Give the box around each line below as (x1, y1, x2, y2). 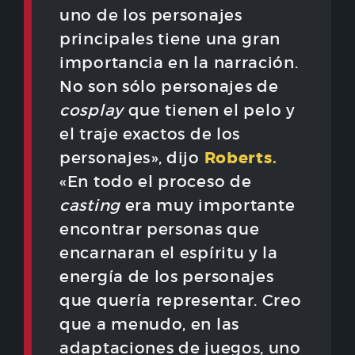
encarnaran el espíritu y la (59, 243, 278, 263)
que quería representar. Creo (59, 291, 302, 311)
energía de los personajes (59, 267, 274, 287)
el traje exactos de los (59, 124, 241, 144)
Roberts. (204, 147, 277, 169)
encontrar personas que (59, 219, 260, 239)
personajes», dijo (59, 148, 204, 168)
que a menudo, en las (59, 315, 239, 334)
